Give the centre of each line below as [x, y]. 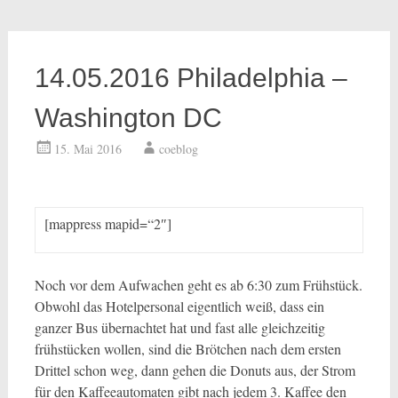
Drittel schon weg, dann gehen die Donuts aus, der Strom [195, 370]
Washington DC [128, 118]
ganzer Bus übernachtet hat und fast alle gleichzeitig [179, 327]
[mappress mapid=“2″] [107, 223]
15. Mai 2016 [88, 149]
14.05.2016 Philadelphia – [191, 78]
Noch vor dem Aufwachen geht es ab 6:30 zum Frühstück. [198, 285]
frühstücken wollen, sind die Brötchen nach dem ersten [187, 349]
